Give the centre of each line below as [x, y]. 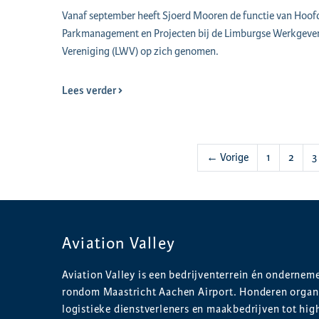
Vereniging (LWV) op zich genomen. [140, 52]
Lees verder [90, 91]
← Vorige [228, 158]
